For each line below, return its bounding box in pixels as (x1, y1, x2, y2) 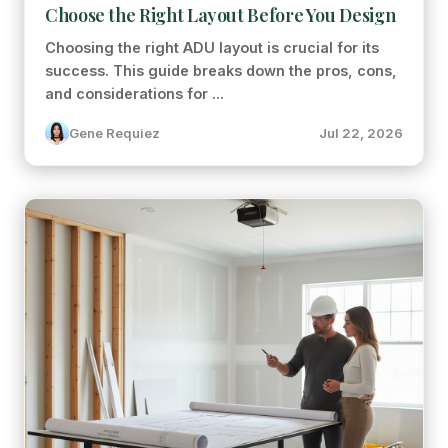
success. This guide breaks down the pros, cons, (45, 62, 397, 79)
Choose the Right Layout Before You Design (45, 3, 396, 27)
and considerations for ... (45, 85, 224, 102)
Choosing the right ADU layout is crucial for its (45, 39, 379, 56)
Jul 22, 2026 (319, 125, 403, 141)
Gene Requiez (69, 125, 160, 141)
